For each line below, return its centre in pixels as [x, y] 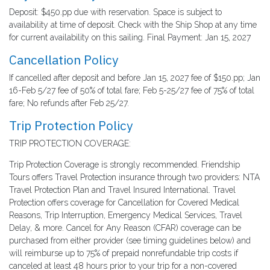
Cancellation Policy [64, 60]
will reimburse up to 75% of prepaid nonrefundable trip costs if [124, 253]
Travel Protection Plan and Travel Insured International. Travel [122, 190]
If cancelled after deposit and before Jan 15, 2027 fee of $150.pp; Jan [135, 78]
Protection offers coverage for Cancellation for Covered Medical [124, 203]
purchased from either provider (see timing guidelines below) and [130, 241]
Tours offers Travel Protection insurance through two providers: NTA [134, 177]
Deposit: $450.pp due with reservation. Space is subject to [115, 12]
